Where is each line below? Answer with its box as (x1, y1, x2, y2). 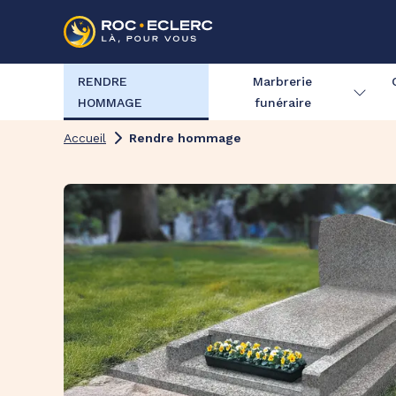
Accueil (64, 131, 106, 145)
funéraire (254, 95, 311, 110)
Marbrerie (253, 74, 313, 88)
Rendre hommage (129, 131, 241, 145)
